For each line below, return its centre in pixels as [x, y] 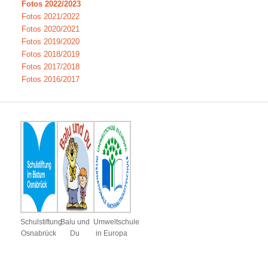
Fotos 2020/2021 [50, 29]
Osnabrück [38, 233]
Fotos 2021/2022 [50, 17]
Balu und [75, 222]
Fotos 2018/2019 [50, 54]
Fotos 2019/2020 [50, 42]
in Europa [111, 233]
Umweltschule [116, 222]
